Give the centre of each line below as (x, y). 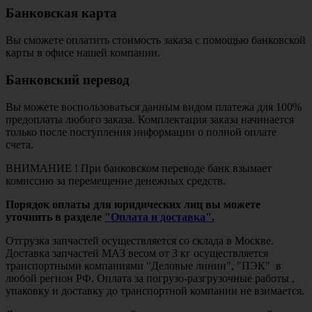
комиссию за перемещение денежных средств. (116, 180)
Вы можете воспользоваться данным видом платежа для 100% (154, 107)
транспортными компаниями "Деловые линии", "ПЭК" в (143, 265)
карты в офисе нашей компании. (83, 53)
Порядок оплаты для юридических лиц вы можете (133, 204)
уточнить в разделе (55, 217)
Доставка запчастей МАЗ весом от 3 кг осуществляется (137, 253)
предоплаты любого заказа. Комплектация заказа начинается (150, 119)
